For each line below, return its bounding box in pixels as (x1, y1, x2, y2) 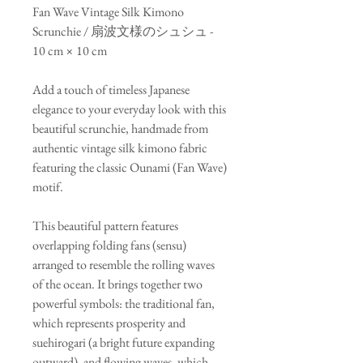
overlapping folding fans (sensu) (32, 237, 186, 254)
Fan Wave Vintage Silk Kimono (32, 3, 184, 21)
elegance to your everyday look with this (32, 100, 226, 118)
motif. (32, 178, 63, 196)
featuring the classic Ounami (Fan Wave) (32, 159, 227, 177)
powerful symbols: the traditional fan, (32, 295, 215, 313)
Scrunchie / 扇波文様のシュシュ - (32, 23, 213, 41)
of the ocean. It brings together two (32, 275, 203, 293)
